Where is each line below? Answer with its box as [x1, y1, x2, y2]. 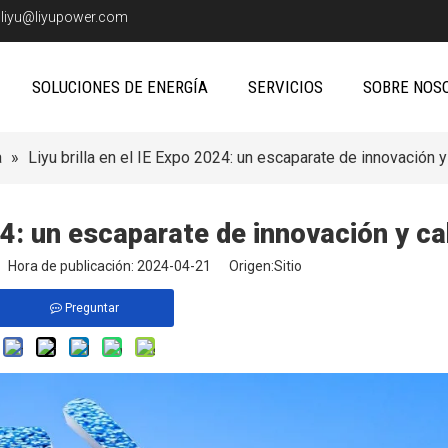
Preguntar [64, 301, 119, 315]
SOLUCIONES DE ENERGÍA [31, 77, 208, 97]
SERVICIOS [247, 77, 323, 97]
